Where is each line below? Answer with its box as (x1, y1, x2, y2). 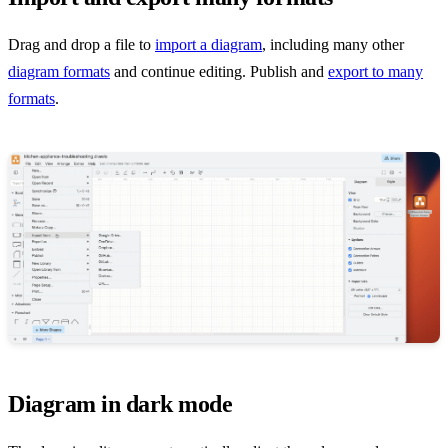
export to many (328, 62, 423, 80)
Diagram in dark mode (8, 391, 233, 418)
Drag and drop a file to (8, 35, 155, 53)
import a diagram (155, 35, 262, 53)
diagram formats (8, 62, 110, 80)
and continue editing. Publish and (110, 62, 328, 80)
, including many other (262, 35, 404, 53)
